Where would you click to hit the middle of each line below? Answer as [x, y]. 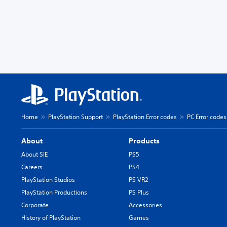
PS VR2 [139, 180]
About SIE [34, 154]
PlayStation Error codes [145, 117]
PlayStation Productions [54, 192]
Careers [32, 167]
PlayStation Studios [48, 180]
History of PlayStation [51, 218]
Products [144, 141]
